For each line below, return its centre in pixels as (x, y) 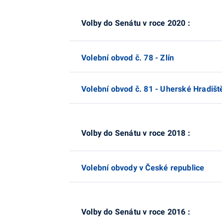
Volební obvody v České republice (143, 168)
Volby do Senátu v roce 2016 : (136, 212)
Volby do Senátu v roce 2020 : (136, 23)
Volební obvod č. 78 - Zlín (128, 58)
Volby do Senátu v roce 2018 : (136, 133)
